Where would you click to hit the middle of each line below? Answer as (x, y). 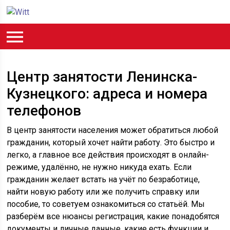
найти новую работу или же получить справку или (103, 192)
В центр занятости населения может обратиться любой (113, 130)
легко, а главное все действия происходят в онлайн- (108, 155)
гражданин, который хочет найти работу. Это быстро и (111, 142)
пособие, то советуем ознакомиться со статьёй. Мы (106, 204)
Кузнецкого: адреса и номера (107, 94)
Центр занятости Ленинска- (102, 77)
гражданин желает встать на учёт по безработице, (103, 179)
